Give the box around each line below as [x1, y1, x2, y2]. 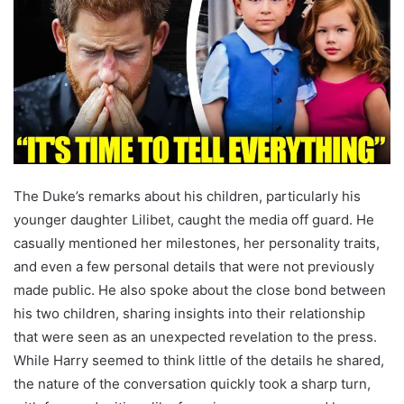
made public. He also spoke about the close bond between [14, 281, 386, 299]
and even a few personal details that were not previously [14, 258, 374, 276]
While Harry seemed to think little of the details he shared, [14, 352, 384, 370]
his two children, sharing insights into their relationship [14, 305, 365, 323]
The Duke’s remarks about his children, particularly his [14, 188, 361, 206]
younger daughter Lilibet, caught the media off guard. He [14, 211, 374, 229]
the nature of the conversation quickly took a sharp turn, [14, 375, 371, 393]
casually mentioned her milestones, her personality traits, [14, 234, 380, 252]
